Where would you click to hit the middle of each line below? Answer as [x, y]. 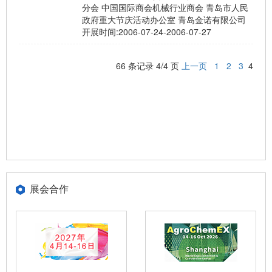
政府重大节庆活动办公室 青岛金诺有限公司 [164, 19]
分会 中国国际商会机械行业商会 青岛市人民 [165, 7]
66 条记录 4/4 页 [149, 66]
